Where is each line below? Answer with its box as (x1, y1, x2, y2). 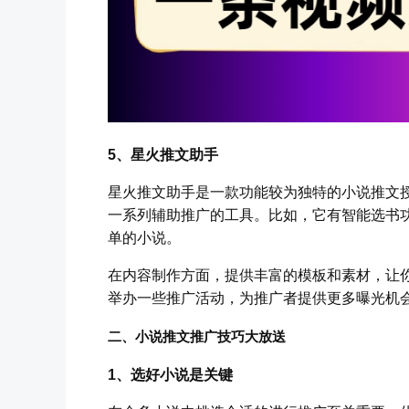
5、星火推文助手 (108, 146, 218, 163)
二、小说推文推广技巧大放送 (108, 329, 286, 345)
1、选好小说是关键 (108, 366, 233, 383)
